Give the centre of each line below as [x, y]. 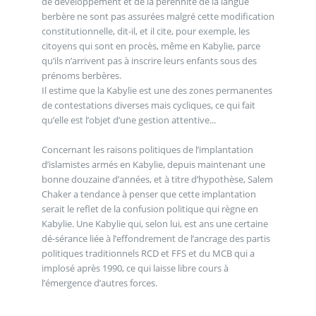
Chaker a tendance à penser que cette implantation [148, 194]
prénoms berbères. [81, 75]
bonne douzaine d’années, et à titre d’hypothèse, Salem [157, 179]
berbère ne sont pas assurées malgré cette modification [158, 16]
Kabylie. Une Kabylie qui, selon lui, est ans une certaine [154, 223]
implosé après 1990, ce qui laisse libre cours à [135, 268]
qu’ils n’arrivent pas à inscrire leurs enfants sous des [149, 60]
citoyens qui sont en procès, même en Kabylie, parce [151, 45]
